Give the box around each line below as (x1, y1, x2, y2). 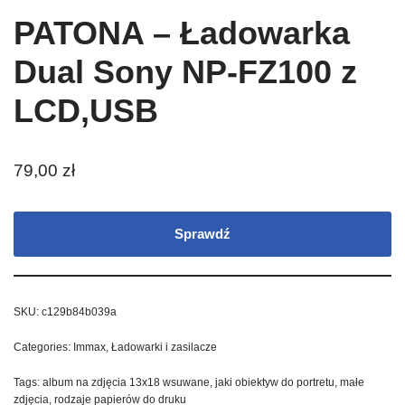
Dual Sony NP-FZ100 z (14, 52, 357, 90)
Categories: (14, 340, 73, 353)
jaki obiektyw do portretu (215, 375, 334, 389)
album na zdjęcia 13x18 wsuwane (42, 375, 210, 389)
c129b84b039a (42, 305, 117, 318)
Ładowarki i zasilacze (111, 340, 217, 353)
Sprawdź (174, 225, 231, 241)
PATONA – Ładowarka (14, 14, 350, 52)
